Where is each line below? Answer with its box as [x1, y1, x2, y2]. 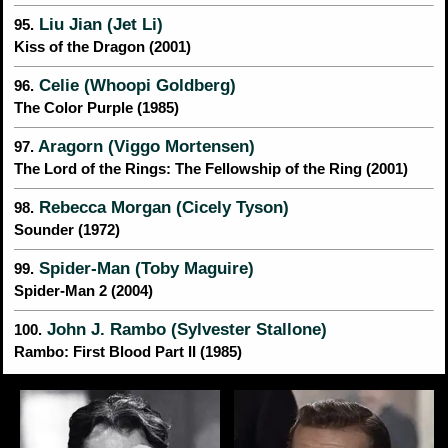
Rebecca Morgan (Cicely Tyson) [34, 198, 289, 217]
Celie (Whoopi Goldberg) [34, 76, 236, 95]
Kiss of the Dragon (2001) [14, 39, 191, 56]
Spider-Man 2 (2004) [14, 283, 153, 300]
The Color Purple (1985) [14, 100, 179, 117]
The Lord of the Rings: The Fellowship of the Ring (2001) [14, 161, 408, 178]
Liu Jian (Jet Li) [34, 15, 163, 34]
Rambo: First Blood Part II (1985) [14, 344, 242, 361]
